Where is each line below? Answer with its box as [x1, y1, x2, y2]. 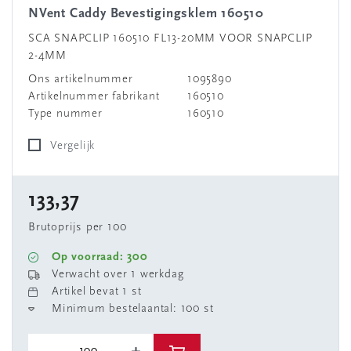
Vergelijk [56, 140, 96, 152]
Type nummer [28, 108, 103, 120]
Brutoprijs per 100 [28, 222, 127, 233]
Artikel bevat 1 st [52, 286, 142, 298]
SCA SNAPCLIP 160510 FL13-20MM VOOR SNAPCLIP [28, 33, 313, 45]
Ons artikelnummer [28, 74, 133, 85]
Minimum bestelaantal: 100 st [52, 303, 214, 315]
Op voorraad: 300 [52, 251, 148, 263]
